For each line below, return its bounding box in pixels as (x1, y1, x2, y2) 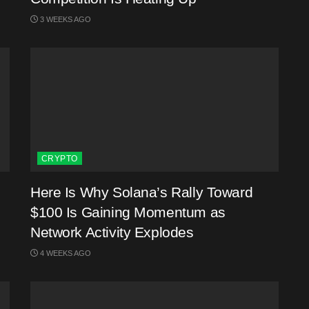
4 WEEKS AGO (38, 249, 91, 257)
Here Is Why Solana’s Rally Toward (30, 184, 253, 200)
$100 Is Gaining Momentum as (30, 204, 226, 220)
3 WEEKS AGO (38, 15, 91, 23)
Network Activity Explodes (30, 224, 194, 240)
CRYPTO (41, 154, 78, 163)
